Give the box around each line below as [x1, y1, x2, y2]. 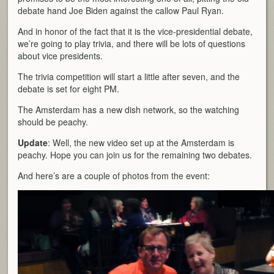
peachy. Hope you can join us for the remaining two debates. [18, 148, 253, 161]
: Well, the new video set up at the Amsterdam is [48, 136, 235, 149]
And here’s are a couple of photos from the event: [18, 169, 210, 182]
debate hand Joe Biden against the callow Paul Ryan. [18, 4, 224, 17]
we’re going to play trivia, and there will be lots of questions [18, 37, 246, 50]
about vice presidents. [18, 49, 103, 62]
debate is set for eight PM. [18, 82, 120, 95]
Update [18, 136, 48, 149]
